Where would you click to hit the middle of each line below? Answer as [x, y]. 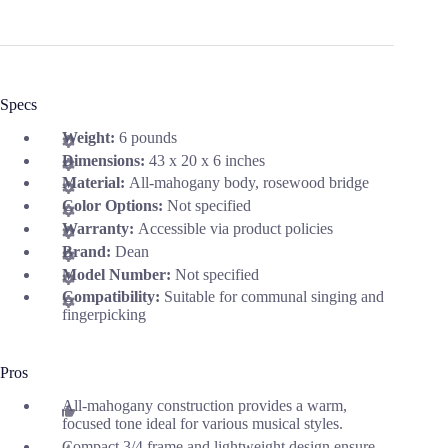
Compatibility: [113, 297]
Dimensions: [105, 160]
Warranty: [100, 228]
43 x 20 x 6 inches [207, 160]
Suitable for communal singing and [274, 297]
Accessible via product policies [235, 228]
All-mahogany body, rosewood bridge [249, 183]
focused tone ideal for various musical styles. [202, 424]
